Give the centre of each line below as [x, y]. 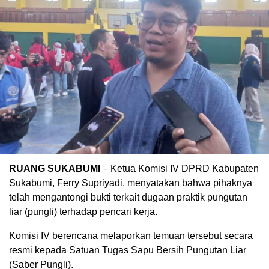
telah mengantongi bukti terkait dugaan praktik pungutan [128, 197]
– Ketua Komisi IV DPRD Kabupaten [180, 168]
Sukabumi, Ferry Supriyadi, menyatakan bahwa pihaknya [131, 183]
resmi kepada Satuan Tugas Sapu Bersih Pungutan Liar [128, 250]
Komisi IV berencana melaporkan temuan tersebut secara [131, 235]
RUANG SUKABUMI [55, 168]
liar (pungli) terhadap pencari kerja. [83, 211]
